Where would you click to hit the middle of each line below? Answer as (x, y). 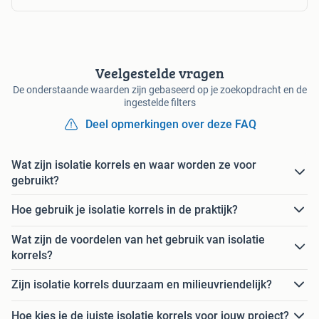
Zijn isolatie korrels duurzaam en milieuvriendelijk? (142, 285)
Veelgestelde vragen (159, 73)
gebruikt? (35, 180)
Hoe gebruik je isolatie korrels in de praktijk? (125, 210)
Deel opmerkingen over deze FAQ (171, 124)
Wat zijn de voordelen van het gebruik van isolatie (138, 239)
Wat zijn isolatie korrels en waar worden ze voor (134, 164)
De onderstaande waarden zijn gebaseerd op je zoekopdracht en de (159, 89)
